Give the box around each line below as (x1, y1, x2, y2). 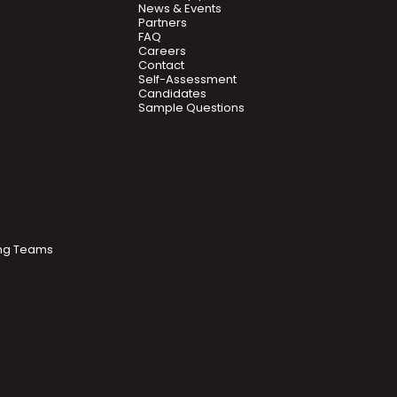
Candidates (138, 85, 206, 102)
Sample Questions (138, 99, 245, 116)
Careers (138, 43, 186, 59)
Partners (138, 14, 187, 31)
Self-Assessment (138, 71, 237, 88)
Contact (138, 57, 184, 74)
